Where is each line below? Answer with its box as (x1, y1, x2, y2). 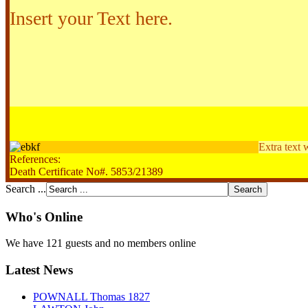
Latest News (5, 263, 73, 278)
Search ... (5, 182, 46, 195)
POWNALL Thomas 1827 (33, 290, 150, 302)
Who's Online (5, 209, 82, 224)
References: (10, 153, 60, 165)
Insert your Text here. (10, 7, 173, 29)
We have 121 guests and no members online (5, 237, 196, 250)
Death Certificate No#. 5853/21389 (10, 165, 163, 177)
